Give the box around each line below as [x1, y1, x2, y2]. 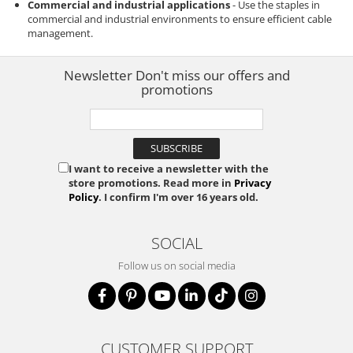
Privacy [234, 176, 271, 190]
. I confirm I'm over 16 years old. [98, 190, 258, 204]
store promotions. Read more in [69, 176, 234, 190]
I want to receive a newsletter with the [69, 162, 269, 176]
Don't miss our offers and [135, 66, 290, 84]
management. [28, 26, 93, 40]
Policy [69, 190, 98, 204]
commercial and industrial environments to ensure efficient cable [28, 12, 332, 26]
